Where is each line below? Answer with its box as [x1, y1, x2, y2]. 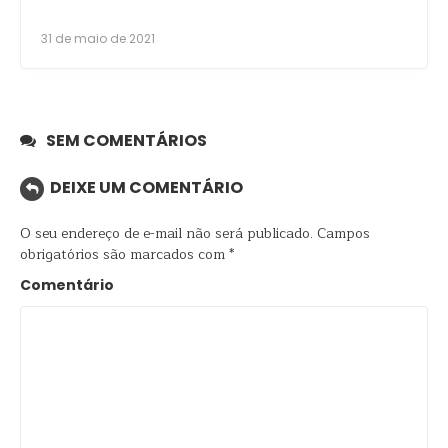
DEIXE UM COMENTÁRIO [50, 176, 243, 200]
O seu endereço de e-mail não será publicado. [20, 221, 313, 245]
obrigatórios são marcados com [20, 242, 229, 266]
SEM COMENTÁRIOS [46, 129, 207, 153]
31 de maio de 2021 [41, 30, 155, 48]
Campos [313, 221, 370, 245]
